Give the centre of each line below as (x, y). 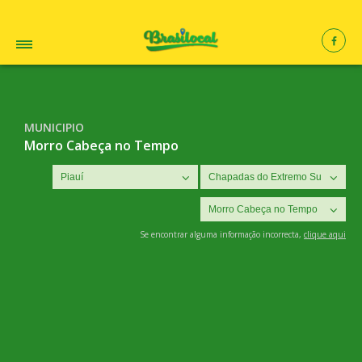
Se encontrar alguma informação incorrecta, (222, 234)
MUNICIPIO (54, 127)
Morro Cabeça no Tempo (101, 145)
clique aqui (325, 234)
